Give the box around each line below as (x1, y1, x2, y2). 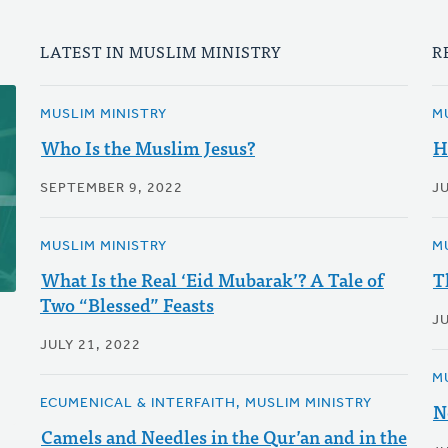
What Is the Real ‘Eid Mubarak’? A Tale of (40, 265, 384, 294)
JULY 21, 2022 (39, 338, 141, 353)
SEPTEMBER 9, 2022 (39, 181, 183, 196)
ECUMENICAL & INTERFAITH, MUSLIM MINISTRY (39, 396, 372, 411)
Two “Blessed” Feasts (39, 290, 214, 319)
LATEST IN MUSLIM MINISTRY (39, 38, 282, 64)
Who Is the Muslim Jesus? (40, 133, 255, 162)
